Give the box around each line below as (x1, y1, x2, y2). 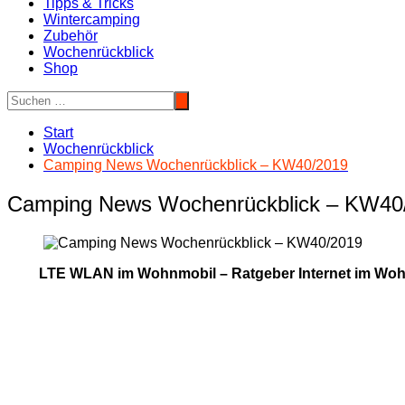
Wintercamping (43, 11, 140, 27)
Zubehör (43, 27, 98, 43)
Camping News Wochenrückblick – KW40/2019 (43, 156, 348, 173)
